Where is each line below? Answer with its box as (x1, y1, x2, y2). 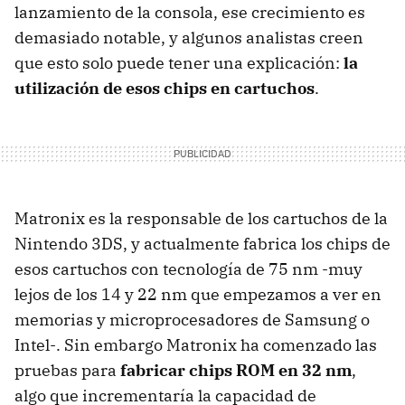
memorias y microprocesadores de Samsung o (14, 308, 370, 330)
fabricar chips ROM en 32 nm (120, 359, 352, 381)
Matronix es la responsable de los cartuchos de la (14, 207, 388, 229)
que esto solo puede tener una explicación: (14, 52, 344, 73)
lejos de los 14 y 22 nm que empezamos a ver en (14, 283, 381, 305)
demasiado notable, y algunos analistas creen (14, 26, 363, 48)
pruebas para (14, 359, 120, 381)
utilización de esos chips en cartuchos (14, 77, 315, 99)
